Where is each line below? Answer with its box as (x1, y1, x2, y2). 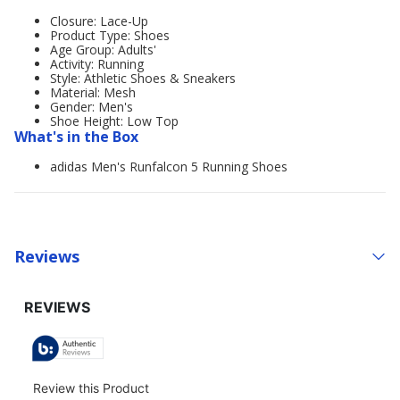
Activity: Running (50, 55, 144, 72)
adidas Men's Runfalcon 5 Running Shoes (50, 158, 287, 175)
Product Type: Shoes (50, 27, 170, 44)
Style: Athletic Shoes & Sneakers (50, 70, 236, 87)
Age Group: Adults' (50, 41, 156, 58)
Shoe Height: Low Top (50, 112, 179, 129)
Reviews (14, 245, 79, 267)
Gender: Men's (50, 98, 133, 115)
